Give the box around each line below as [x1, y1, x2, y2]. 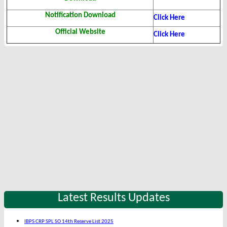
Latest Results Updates [57, 192, 170, 205]
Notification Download [45, 12, 116, 20]
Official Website [55, 28, 105, 36]
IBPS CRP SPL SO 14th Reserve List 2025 [24, 219, 113, 225]
